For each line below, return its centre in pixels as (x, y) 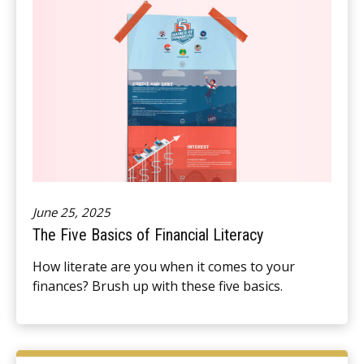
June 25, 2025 (71, 212)
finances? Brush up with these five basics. (158, 286)
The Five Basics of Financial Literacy (148, 235)
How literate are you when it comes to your (164, 267)
